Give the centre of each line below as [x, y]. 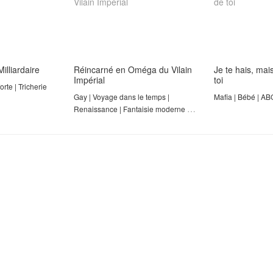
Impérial [89, 80]
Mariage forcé [97, 121]
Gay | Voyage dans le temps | [122, 97]
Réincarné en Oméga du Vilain [133, 70]
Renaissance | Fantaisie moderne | [131, 109]
